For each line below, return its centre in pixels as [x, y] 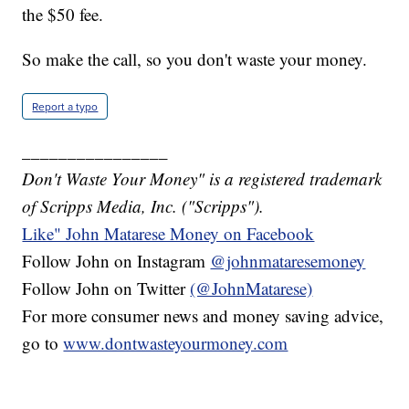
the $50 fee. [63, 14]
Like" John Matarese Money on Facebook [168, 233]
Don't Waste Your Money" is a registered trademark [202, 178]
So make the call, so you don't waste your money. [195, 58]
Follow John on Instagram [116, 260]
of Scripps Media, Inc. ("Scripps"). [143, 205]
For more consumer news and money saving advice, [203, 315]
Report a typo [65, 106]
